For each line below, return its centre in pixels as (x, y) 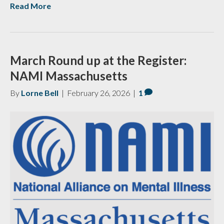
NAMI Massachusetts (69, 75)
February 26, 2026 (98, 92)
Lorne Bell (40, 92)
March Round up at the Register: (98, 60)
